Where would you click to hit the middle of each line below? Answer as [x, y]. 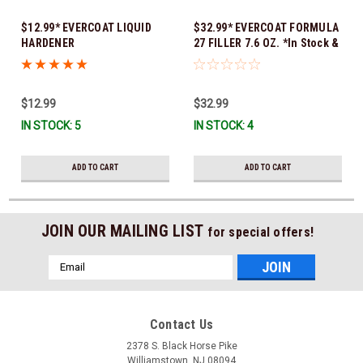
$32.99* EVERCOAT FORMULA [266, 27]
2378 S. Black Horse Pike [181, 346]
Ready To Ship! [231, 58]
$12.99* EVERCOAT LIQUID [86, 27]
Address [70, 279]
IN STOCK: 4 [224, 125]
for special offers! [261, 232]
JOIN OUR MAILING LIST [124, 231]
